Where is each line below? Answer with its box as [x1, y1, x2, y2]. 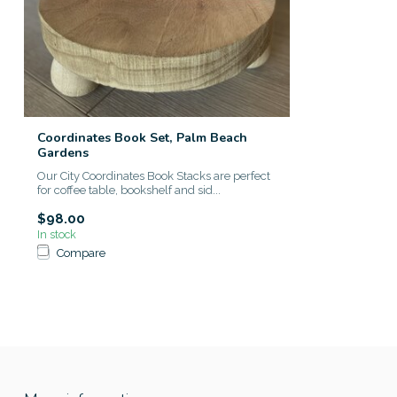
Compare [57, 245, 105, 260]
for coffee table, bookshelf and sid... [37, 183, 221, 197]
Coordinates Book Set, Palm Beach [37, 129, 247, 146]
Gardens [37, 144, 89, 161]
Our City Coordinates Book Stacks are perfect [37, 169, 270, 183]
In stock [37, 227, 76, 241]
